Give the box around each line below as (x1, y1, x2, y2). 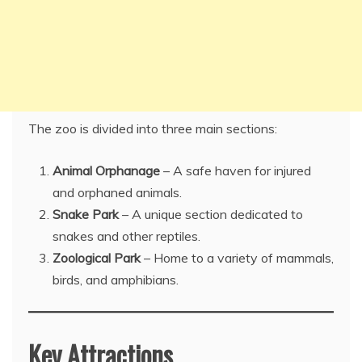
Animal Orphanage (53, 162, 160, 179)
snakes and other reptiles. (53, 228, 200, 245)
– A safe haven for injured (160, 162, 311, 179)
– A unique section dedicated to (119, 206, 303, 223)
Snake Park (53, 206, 119, 223)
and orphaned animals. (53, 184, 182, 201)
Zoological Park (53, 250, 141, 267)
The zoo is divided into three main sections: (28, 120, 277, 137)
